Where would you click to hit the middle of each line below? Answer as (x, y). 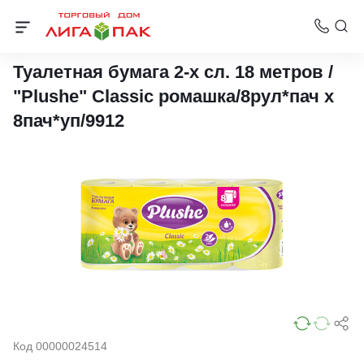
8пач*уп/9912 (69, 121)
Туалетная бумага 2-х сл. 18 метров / (173, 72)
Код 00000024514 (60, 347)
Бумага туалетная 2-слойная (103, 39)
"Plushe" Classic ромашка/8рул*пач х (173, 96)
